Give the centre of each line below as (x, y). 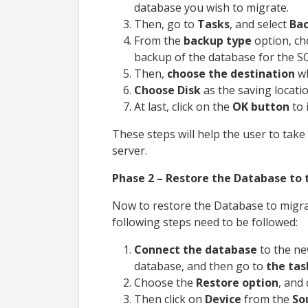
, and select (258, 24)
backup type (218, 40)
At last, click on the (183, 106)
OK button (261, 106)
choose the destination (232, 73)
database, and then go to (199, 266)
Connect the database (196, 249)
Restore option (237, 282)
